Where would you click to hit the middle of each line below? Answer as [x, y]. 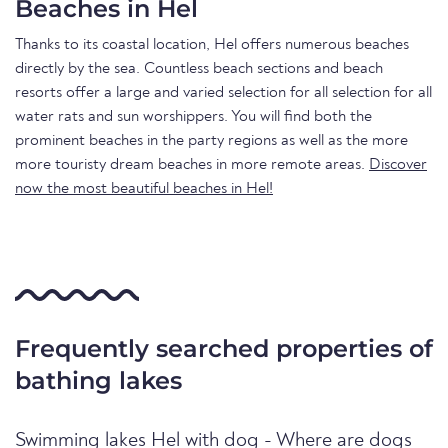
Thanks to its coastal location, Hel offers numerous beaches [212, 44]
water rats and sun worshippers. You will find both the [193, 116]
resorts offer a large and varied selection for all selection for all [223, 92]
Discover [398, 164]
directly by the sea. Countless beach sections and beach [199, 68]
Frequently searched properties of [224, 348]
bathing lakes [98, 380]
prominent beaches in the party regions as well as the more [211, 140]
